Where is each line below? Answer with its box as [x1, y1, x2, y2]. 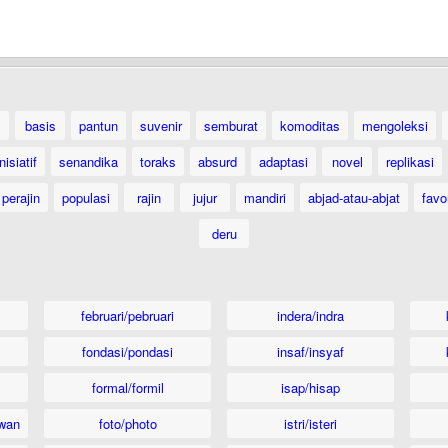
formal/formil [91, 378, 164, 397]
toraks [140, 152, 176, 171]
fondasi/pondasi [82, 342, 173, 361]
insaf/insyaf [277, 342, 344, 361]
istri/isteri [284, 414, 337, 433]
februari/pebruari [81, 306, 174, 325]
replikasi [386, 152, 434, 171]
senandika [59, 152, 118, 171]
